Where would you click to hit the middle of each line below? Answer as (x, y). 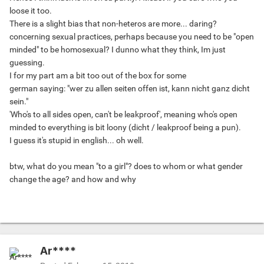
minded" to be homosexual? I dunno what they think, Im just (118, 50)
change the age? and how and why (73, 179)
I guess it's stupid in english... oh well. (77, 141)
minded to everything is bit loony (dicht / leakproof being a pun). (125, 128)
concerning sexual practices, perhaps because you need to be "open (132, 37)
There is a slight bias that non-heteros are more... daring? (113, 24)
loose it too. (31, 11)
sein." (19, 102)
